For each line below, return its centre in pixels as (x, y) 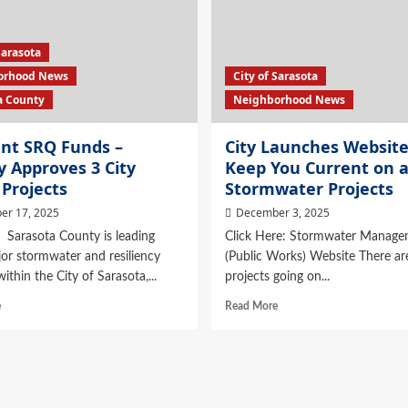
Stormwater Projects (309, 189)
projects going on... (277, 277)
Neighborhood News (289, 100)
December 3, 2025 (282, 213)
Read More (251, 306)
